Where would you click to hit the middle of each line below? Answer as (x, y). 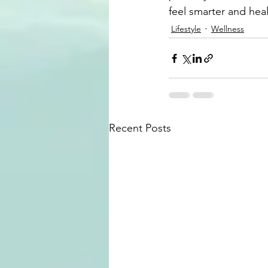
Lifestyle (186, 28)
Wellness (228, 28)
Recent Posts (140, 128)
